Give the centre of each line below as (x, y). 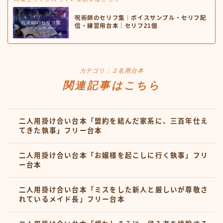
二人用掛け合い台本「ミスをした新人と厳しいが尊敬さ (114, 190)
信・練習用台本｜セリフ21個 (116, 26)
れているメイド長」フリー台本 (72, 199)
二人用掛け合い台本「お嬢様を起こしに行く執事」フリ (113, 155)
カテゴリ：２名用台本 (111, 70)
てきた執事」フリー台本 (61, 130)
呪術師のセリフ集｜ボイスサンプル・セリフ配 (141, 18)
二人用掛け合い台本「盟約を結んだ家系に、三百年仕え (113, 121)
